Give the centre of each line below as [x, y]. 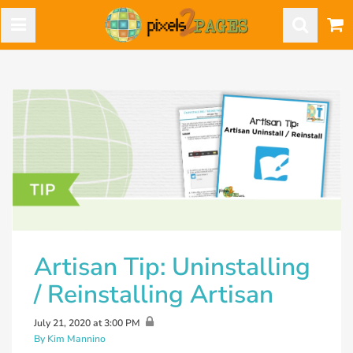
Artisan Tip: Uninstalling [172, 266]
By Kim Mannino [70, 339]
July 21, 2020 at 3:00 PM [87, 323]
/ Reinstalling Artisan [154, 294]
